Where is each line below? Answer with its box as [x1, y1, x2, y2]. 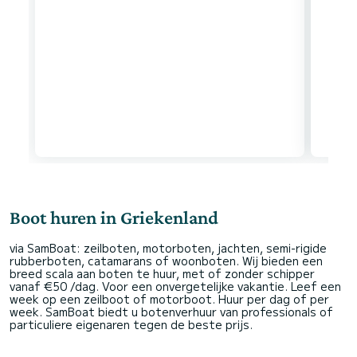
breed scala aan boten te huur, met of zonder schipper [10, 265, 315, 281]
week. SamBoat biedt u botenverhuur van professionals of [10, 303, 333, 320]
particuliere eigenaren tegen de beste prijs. [10, 316, 253, 332]
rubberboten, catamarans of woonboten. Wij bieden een [10, 252, 323, 269]
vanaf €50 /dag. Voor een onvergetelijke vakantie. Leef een [10, 277, 341, 294]
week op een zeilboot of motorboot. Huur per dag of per [10, 290, 329, 307]
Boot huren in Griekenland [10, 206, 218, 228]
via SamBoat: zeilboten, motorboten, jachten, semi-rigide [10, 239, 327, 256]
